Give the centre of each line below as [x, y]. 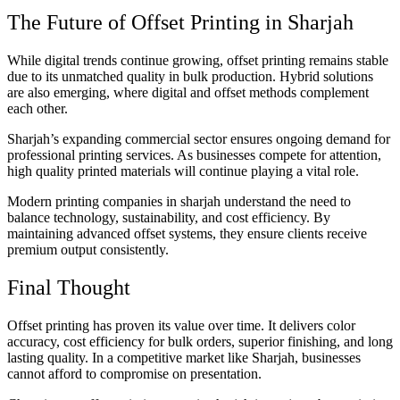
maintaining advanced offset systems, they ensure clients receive [187, 234]
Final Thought [69, 288]
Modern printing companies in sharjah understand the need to [179, 202]
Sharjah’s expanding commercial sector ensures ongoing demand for [199, 139]
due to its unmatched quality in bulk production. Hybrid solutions [190, 77]
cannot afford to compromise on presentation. [134, 374]
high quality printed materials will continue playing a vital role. [183, 171]
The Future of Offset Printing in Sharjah [180, 23]
